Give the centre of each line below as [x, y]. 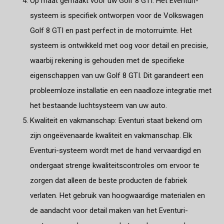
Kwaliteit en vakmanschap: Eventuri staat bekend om [116, 120]
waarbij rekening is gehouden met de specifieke [107, 60]
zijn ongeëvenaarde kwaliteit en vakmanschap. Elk [111, 135]
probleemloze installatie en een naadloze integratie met [121, 90]
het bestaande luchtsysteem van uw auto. [98, 105]
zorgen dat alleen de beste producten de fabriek [108, 180]
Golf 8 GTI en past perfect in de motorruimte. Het [111, 30]
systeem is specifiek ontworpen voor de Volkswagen [117, 15]
